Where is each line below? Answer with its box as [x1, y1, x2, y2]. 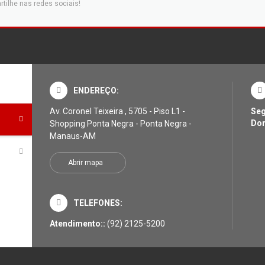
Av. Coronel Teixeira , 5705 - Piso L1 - [49, 106, 185, 116]
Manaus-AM [49, 131, 96, 141]
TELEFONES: [73, 198, 122, 208]
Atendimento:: [49, 219, 107, 228]
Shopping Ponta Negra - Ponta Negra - [49, 119, 192, 128]
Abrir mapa [67, 159, 103, 167]
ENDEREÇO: [73, 86, 119, 95]
